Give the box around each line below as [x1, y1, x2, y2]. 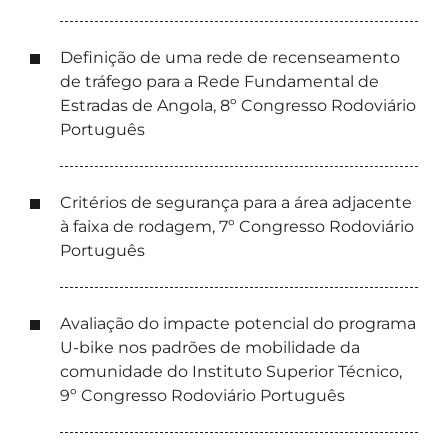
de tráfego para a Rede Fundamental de [60, 72, 379, 91]
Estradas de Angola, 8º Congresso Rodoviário [60, 96, 416, 115]
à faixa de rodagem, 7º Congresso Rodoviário [60, 217, 414, 236]
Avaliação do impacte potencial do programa [60, 314, 416, 333]
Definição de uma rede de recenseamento [60, 48, 400, 67]
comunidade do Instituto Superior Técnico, [60, 362, 402, 381]
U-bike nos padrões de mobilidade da [60, 338, 360, 357]
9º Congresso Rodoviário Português [60, 386, 345, 405]
